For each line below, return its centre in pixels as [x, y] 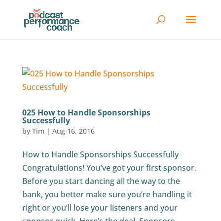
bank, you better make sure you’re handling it [107, 194]
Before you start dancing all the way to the [101, 181]
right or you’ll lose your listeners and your [100, 208]
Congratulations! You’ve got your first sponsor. [109, 168]
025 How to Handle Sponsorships [86, 112]
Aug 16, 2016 [73, 131]
